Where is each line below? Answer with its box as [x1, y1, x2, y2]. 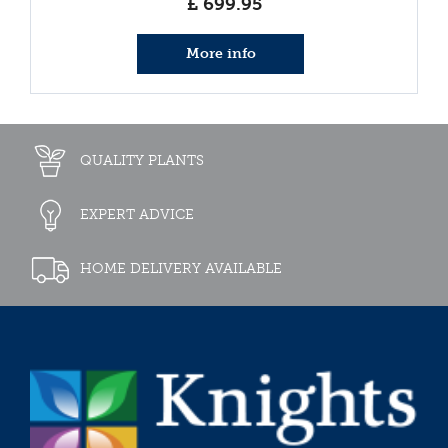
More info [185, 44, 256, 62]
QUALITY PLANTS [80, 151, 204, 169]
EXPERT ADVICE [80, 205, 194, 223]
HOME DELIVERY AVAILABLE [80, 259, 282, 277]
